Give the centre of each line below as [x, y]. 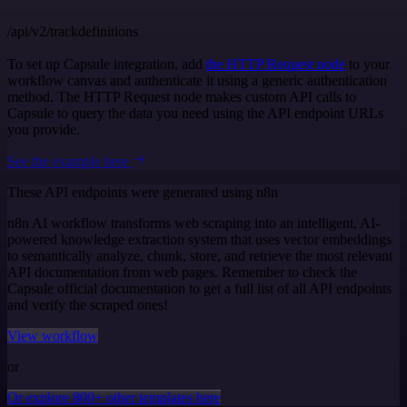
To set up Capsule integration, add [107, 64]
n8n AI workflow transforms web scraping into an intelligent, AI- [194, 223]
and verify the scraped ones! [88, 305]
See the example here [70, 161]
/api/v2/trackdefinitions [73, 31]
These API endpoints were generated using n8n [143, 192]
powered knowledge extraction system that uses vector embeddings [199, 239]
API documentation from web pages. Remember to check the [182, 272]
